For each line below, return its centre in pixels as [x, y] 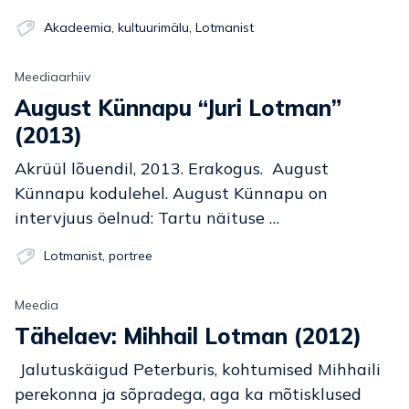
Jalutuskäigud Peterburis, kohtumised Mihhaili [198, 369]
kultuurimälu [153, 27]
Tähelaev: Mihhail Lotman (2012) [196, 336]
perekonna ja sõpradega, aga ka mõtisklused [188, 394]
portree [131, 256]
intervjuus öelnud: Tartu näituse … [147, 218]
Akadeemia [78, 27]
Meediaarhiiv [52, 77]
